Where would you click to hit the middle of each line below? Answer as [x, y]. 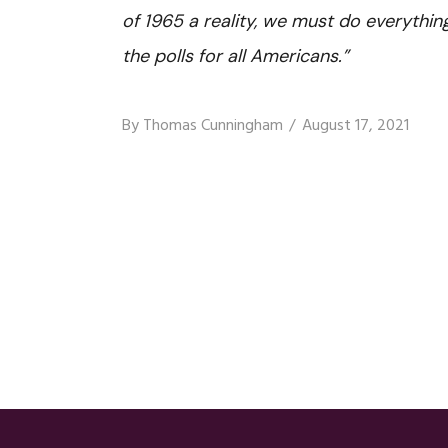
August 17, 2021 [355, 126]
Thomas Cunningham [213, 126]
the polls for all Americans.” [235, 56]
